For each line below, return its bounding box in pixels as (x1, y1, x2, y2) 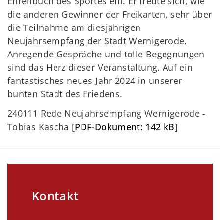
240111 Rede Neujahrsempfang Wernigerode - (7, 108, 206, 120)
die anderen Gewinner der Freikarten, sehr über (7, 8, 212, 20)
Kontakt (32, 188, 79, 204)
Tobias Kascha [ (7, 121, 75, 133)
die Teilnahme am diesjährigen (7, 21, 141, 33)
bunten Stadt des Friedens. (7, 87, 123, 100)
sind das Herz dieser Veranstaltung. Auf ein (7, 61, 193, 73)
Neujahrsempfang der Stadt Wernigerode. (7, 34, 187, 47)
